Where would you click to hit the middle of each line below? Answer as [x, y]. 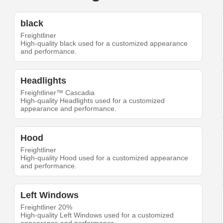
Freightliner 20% [47, 207]
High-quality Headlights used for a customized [93, 101]
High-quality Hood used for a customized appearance [105, 158]
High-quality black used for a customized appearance [104, 44]
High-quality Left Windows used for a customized [97, 215]
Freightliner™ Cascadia [58, 93]
